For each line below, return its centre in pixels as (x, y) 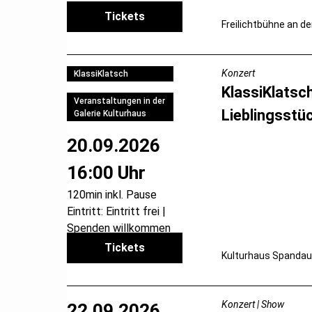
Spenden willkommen (119, 228)
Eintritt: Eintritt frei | (116, 212)
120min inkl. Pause (112, 195)
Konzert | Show (252, 304)
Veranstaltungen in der (119, 101)
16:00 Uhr (106, 173)
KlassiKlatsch (101, 73)
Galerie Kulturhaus (110, 113)
